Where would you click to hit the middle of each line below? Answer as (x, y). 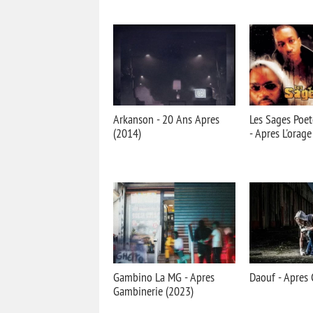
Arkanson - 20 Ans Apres (166, 119)
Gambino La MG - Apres (164, 277)
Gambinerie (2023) (153, 291)
